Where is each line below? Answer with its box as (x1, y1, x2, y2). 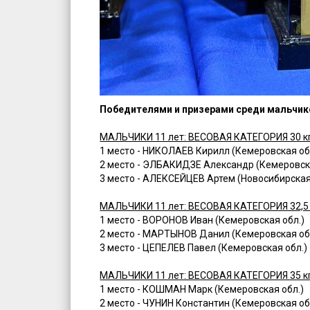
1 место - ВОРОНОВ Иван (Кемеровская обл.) (100, 215, 305, 226)
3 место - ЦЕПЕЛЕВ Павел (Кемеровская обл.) (100, 242, 308, 254)
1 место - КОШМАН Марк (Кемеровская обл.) (100, 284, 304, 295)
